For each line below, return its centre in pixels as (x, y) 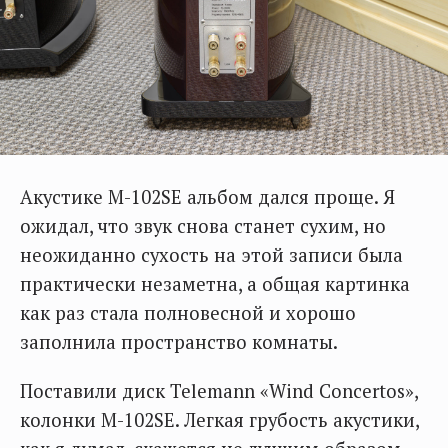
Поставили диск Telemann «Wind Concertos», (219, 390)
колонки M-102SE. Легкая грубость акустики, (219, 419)
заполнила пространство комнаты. (179, 341)
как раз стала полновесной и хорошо (188, 312)
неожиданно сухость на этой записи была (211, 254)
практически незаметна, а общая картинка (215, 283)
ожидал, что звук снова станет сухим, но (203, 225)
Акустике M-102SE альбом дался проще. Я (207, 196)
